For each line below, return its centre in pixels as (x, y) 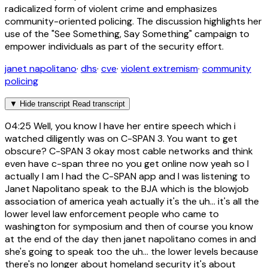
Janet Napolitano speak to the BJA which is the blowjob (127, 189)
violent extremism (159, 69)
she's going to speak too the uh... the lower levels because (132, 252)
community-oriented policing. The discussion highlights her (133, 22)
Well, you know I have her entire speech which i (133, 126)
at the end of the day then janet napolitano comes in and (130, 239)
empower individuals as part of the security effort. (114, 47)
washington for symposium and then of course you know (129, 227)
